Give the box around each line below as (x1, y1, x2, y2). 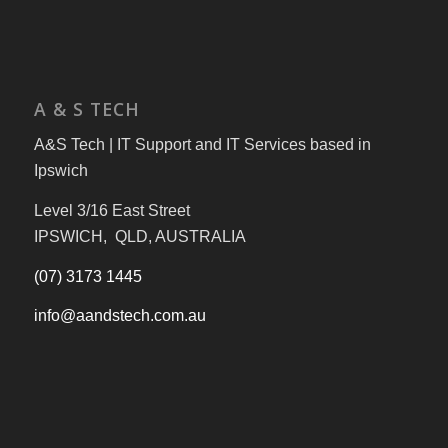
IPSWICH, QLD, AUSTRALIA (33, 227, 246, 245)
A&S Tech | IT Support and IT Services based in (33, 136, 371, 154)
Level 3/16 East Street (33, 201, 190, 219)
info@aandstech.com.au (33, 307, 206, 325)
